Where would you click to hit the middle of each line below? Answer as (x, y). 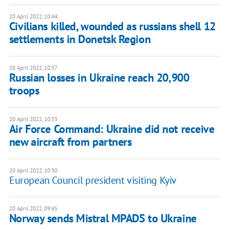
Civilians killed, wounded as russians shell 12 (112, 26)
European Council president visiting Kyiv (93, 180)
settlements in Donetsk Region (80, 39)
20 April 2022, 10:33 (33, 119)
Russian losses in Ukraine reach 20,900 (99, 78)
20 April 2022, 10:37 (33, 68)
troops (24, 91)
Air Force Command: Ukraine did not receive (112, 129)
